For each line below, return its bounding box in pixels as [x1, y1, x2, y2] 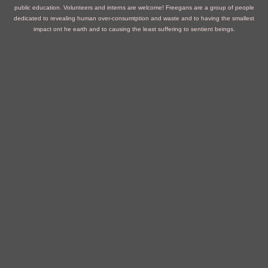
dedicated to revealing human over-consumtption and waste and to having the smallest [14, 15, 254, 22]
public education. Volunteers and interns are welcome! [14, 4, 166, 11]
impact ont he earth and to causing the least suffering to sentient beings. [33, 26, 235, 32]
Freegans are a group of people [165, 4, 254, 11]
